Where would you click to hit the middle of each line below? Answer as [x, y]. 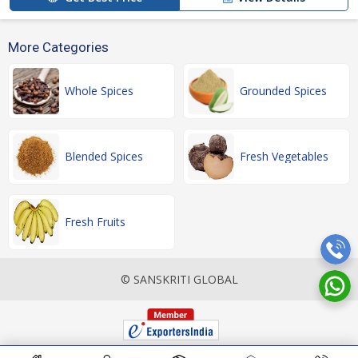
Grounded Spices [283, 91]
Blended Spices [104, 156]
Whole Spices [99, 91]
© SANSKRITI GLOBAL [179, 279]
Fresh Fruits [95, 222]
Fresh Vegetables [284, 156]
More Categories [58, 47]
